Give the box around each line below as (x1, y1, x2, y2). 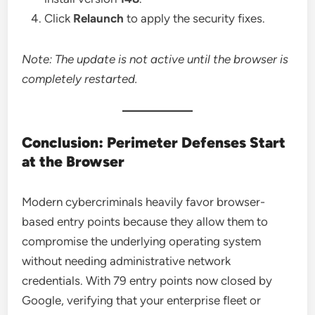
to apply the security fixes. (124, 11, 266, 25)
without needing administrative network (22, 253, 231, 268)
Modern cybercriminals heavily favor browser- (22, 194, 266, 209)
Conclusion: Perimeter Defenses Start (22, 133, 286, 151)
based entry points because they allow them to (22, 214, 269, 229)
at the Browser (22, 152, 125, 170)
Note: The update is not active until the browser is (22, 51, 289, 66)
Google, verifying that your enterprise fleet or (22, 292, 262, 307)
